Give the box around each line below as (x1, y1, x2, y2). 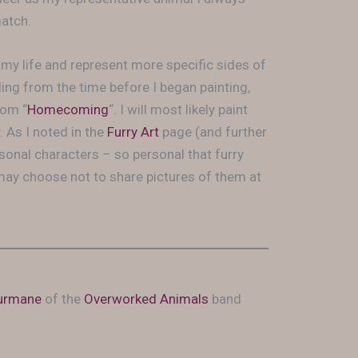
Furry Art (107, 124, 160, 141)
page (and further (159, 124, 268, 141)
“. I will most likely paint (109, 101, 249, 118)
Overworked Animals (84, 291, 209, 308)
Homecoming (27, 101, 109, 118)
